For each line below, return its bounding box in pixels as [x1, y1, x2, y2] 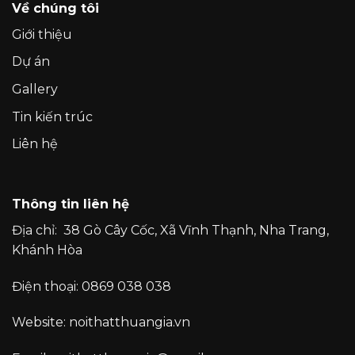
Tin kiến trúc [12, 109, 93, 124]
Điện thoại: [12, 278, 82, 294]
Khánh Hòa [12, 242, 82, 258]
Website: [12, 315, 69, 330]
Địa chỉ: [12, 222, 63, 238]
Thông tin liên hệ [12, 196, 129, 212]
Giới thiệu [12, 26, 72, 42]
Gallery [12, 81, 58, 97]
